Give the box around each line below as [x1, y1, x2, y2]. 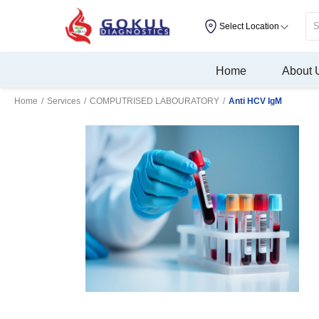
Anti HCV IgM [229, 96, 282, 107]
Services [47, 96, 80, 107]
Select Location [219, 21, 279, 31]
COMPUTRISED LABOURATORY [90, 96, 219, 107]
